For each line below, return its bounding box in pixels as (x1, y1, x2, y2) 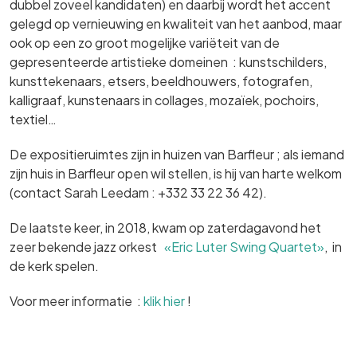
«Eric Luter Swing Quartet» (164, 238, 324, 255)
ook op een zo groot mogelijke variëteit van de (10, 34, 280, 51)
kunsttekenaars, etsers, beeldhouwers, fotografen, (10, 73, 312, 89)
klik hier (143, 292, 187, 309)
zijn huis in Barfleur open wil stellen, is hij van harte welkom (10, 165, 342, 182)
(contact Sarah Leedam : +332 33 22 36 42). (10, 184, 267, 201)
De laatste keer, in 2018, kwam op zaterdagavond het (10, 219, 321, 236)
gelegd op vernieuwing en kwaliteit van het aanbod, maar (10, 15, 342, 32)
